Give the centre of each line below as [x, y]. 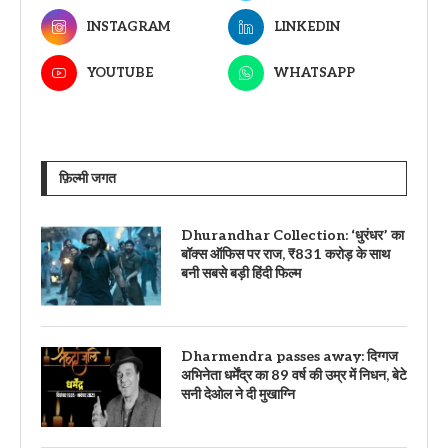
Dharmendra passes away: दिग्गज [289, 356]
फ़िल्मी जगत [87, 178]
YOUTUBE [120, 72]
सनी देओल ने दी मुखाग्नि [238, 394]
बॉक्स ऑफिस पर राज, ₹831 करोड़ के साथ [285, 254]
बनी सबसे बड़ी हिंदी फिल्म [241, 273]
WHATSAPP [314, 72]
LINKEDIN [306, 26]
